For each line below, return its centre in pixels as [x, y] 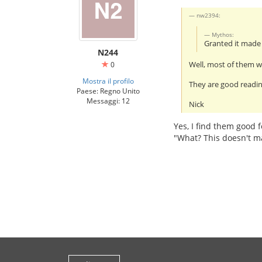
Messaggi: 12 [108, 101]
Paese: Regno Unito [108, 91]
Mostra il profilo [108, 81]
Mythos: [223, 34]
